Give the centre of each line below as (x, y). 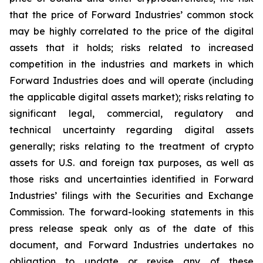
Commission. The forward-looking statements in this (131, 212)
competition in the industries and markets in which (131, 64)
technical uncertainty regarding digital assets (131, 130)
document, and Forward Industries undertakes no (131, 245)
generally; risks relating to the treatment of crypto (131, 146)
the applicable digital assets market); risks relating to (131, 97)
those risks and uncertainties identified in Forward (131, 179)
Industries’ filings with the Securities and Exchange (131, 195)
